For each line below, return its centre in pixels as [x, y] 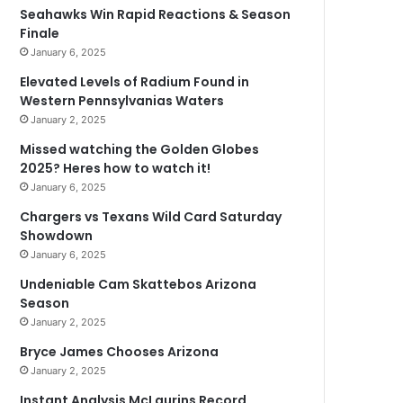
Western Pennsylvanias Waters [122, 101]
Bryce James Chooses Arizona [120, 352]
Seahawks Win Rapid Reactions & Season [156, 14]
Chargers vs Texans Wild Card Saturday [151, 217]
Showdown [57, 236]
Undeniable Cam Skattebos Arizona [139, 284]
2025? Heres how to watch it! [116, 168]
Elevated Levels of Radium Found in [135, 82]
